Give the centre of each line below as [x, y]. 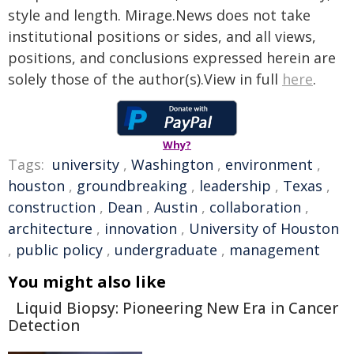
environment [269, 164]
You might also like [87, 282]
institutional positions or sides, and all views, [162, 36]
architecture [50, 228]
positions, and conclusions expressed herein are [172, 58]
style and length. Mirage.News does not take [159, 15]
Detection [44, 326]
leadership [235, 186]
